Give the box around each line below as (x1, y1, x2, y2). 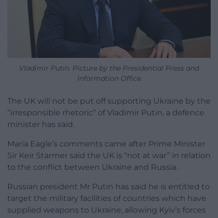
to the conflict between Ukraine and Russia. (7, 163, 178, 172)
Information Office (77, 74, 141, 83)
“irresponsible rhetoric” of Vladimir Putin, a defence (7, 108, 204, 118)
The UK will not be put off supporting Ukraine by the (7, 96, 211, 106)
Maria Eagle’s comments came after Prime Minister (7, 139, 205, 149)
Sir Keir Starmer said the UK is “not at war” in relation (7, 151, 211, 161)
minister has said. (7, 120, 74, 129)
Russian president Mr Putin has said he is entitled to (7, 182, 210, 192)
